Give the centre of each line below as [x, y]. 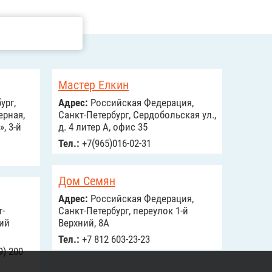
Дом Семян [87, 181]
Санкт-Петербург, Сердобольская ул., [137, 115]
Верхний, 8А [84, 223]
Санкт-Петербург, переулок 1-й [123, 211]
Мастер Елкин [93, 85]
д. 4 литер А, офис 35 [103, 127]
